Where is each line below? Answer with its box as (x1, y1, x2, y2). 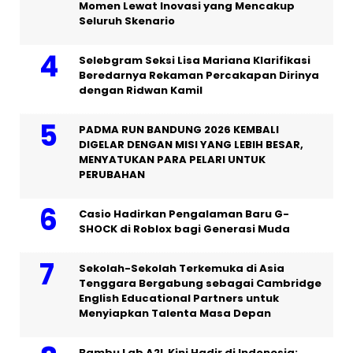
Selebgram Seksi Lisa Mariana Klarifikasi (79, 52, 310, 68)
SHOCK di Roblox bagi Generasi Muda (79, 221, 290, 236)
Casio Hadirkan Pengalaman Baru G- (79, 206, 289, 221)
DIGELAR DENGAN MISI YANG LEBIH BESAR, (79, 136, 303, 152)
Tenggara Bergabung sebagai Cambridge (79, 275, 321, 291)
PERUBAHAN (79, 166, 145, 182)
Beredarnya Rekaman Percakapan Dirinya (79, 67, 319, 83)
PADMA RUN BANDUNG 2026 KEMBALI (79, 121, 279, 137)
